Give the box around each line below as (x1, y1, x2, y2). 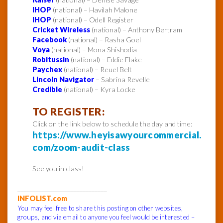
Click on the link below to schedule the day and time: (32, 119, 192, 128)
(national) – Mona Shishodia (50, 45, 137, 54)
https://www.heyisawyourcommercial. (32, 129, 202, 141)
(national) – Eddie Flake (69, 55, 142, 64)
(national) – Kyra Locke (62, 85, 135, 94)
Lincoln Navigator (32, 75, 94, 84)
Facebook (32, 35, 67, 44)
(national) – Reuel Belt (62, 65, 132, 74)
